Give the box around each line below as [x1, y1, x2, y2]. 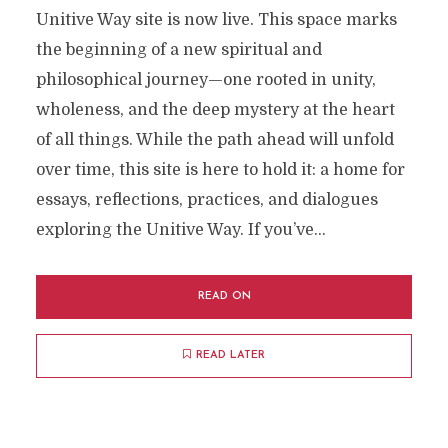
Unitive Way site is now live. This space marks [35, 11, 397, 30]
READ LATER [196, 350, 265, 362]
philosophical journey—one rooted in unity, [35, 71, 376, 90]
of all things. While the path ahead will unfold [35, 131, 394, 150]
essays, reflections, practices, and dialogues [35, 191, 378, 210]
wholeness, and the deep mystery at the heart [35, 101, 395, 120]
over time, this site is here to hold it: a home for [35, 161, 405, 180]
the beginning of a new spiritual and [35, 41, 322, 60]
